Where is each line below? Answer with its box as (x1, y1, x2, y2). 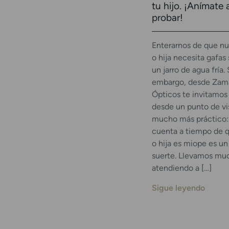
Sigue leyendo (152, 182, 205, 193)
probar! (152, 12, 183, 24)
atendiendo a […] (152, 163, 212, 173)
